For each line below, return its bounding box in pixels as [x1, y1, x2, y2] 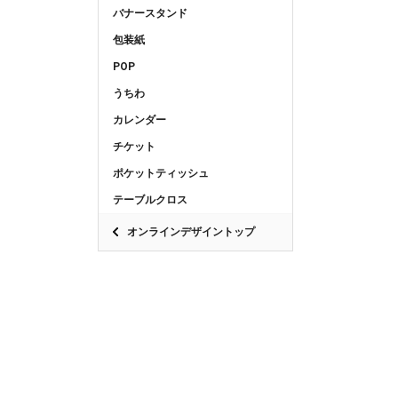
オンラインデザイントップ [127, 225, 255, 238]
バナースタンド [113, 6, 187, 20]
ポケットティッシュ [113, 166, 209, 179]
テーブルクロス [113, 193, 187, 206]
